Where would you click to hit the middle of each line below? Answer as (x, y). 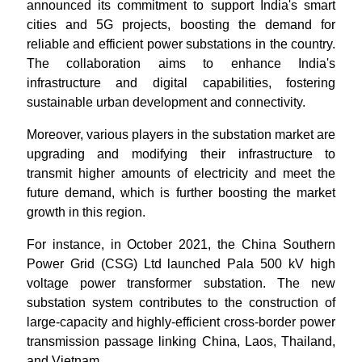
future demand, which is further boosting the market (181, 193)
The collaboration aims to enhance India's (181, 63)
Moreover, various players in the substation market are (181, 135)
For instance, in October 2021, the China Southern (181, 244)
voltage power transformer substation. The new (181, 283)
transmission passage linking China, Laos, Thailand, (181, 341)
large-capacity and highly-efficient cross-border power (181, 322)
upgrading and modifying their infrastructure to (181, 154)
